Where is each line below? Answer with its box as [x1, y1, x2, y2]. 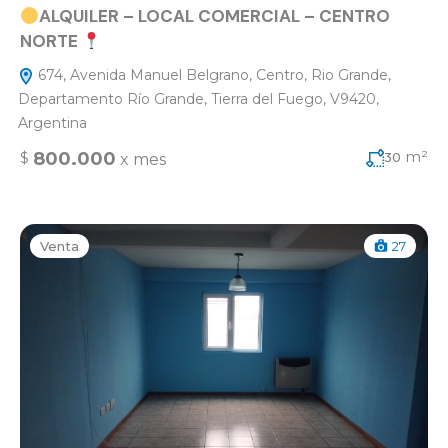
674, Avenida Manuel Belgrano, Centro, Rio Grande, [34, 66, 391, 84]
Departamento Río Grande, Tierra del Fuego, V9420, [18, 90, 379, 108]
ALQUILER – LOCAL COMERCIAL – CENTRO [39, 5, 391, 27]
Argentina [18, 114, 87, 132]
